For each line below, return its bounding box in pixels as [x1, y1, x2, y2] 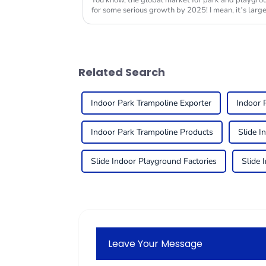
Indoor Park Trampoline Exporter [91, 97, 211, 109]
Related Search [78, 65, 165, 80]
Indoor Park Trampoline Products [91, 126, 213, 138]
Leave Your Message [108, 236, 203, 251]
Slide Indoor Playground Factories [91, 156, 217, 167]
